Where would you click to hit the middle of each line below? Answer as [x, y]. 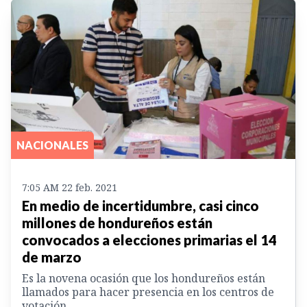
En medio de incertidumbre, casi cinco [140, 206]
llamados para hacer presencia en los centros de [148, 292]
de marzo [52, 257]
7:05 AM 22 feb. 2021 [70, 188]
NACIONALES [52, 145]
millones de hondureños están [117, 223]
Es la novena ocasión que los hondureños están [144, 279]
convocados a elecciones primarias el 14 [149, 240]
